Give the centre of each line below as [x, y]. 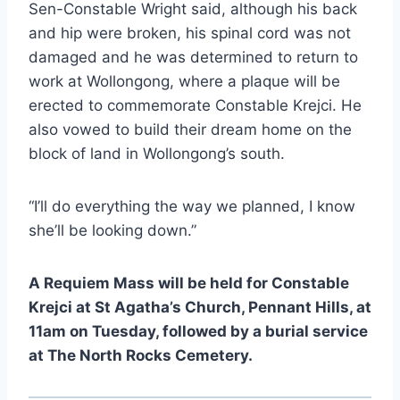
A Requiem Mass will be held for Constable [189, 283]
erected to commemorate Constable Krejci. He [195, 105]
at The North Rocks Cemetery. [141, 355]
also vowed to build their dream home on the [190, 129]
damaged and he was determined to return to [193, 57]
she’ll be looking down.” [112, 230]
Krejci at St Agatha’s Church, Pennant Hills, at [200, 307]
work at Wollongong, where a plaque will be [184, 81]
